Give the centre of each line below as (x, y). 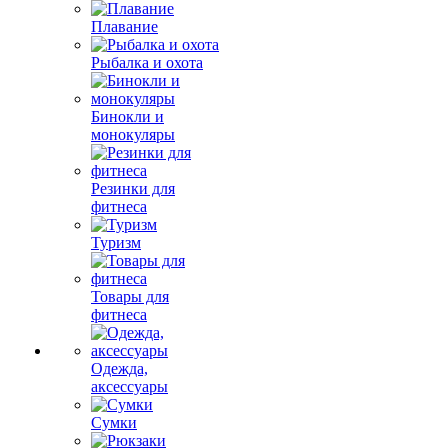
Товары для (130, 296)
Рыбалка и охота (147, 62)
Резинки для (133, 188)
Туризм (116, 242)
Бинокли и (127, 116)
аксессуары (129, 386)
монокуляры (133, 134)
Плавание (124, 26)
